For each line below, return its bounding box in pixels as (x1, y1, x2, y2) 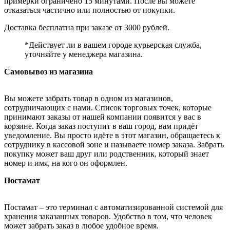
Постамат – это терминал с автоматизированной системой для (4, 202, 223, 212)
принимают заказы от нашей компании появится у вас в (4, 112, 201, 121)
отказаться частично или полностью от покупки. (4, 5, 175, 14)
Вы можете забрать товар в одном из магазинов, (4, 93, 173, 103)
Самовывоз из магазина (4, 67, 93, 76)
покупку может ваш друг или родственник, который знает (4, 149, 209, 158)
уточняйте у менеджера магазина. (25, 49, 143, 59)
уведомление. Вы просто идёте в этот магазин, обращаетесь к (4, 130, 220, 140)
